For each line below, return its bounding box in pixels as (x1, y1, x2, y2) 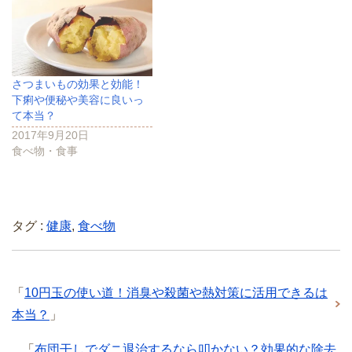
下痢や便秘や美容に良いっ (12, 93, 144, 106)
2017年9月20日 (12, 128, 89, 141)
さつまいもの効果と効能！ (12, 77, 144, 90)
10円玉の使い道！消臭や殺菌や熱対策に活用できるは (24, 285, 328, 299)
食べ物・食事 (12, 144, 78, 157)
